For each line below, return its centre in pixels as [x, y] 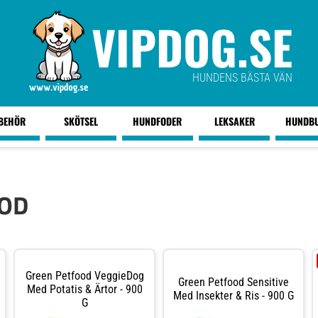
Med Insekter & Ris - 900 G [234, 296]
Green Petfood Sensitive [234, 282]
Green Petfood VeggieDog [84, 275]
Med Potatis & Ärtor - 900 [84, 289]
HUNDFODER [158, 121]
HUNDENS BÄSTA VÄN [242, 77]
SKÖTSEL [81, 121]
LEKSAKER [234, 121]
